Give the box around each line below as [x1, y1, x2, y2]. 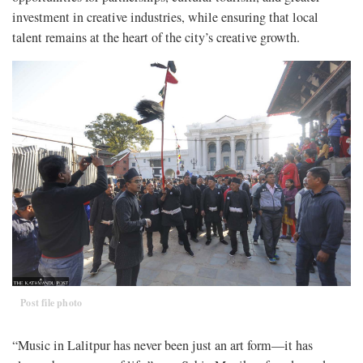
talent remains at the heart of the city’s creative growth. [12, 28, 300, 46]
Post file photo [20, 296, 83, 310]
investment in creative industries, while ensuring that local [12, 7, 318, 26]
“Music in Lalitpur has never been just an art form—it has [12, 336, 313, 355]
